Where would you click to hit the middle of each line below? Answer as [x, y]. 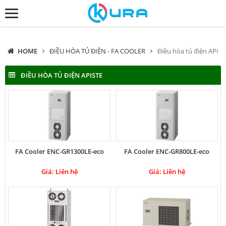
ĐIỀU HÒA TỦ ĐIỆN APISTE [62, 75]
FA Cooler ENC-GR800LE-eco [167, 151]
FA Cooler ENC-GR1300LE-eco [59, 151]
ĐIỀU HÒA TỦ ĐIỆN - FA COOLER [97, 51]
